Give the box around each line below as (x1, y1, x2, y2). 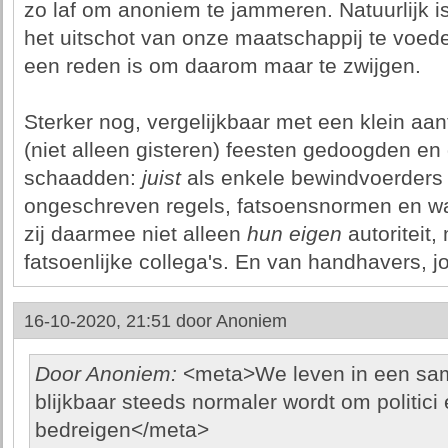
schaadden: (23, 166, 142, 190)
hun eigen (246, 222, 342, 246)
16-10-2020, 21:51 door (23, 311, 216, 331)
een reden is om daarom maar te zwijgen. (23, 54, 421, 78)
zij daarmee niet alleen (23, 222, 247, 246)
